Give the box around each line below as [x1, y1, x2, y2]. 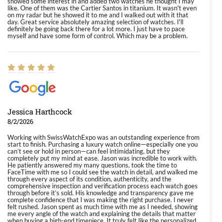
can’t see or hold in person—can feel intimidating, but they [7, 147, 170, 155]
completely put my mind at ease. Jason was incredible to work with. [7, 154, 197, 162]
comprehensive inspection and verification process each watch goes [7, 182, 198, 190]
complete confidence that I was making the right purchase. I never [7, 196, 193, 204]
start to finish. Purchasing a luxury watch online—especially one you [7, 140, 198, 148]
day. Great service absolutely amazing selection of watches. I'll [7, 18, 183, 26]
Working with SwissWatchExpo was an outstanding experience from [7, 133, 200, 141]
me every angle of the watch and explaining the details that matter [7, 210, 196, 218]
